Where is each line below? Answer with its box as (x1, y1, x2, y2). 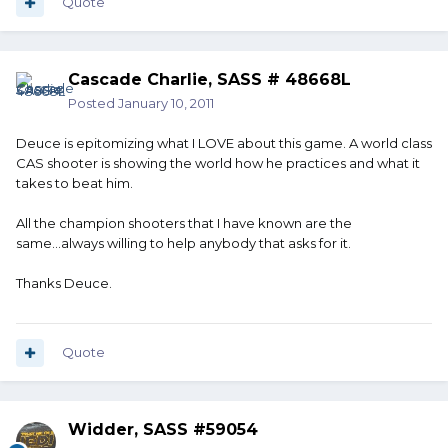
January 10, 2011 (118, 95, 214, 112)
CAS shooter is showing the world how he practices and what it (16, 155, 420, 172)
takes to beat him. (16, 175, 133, 192)
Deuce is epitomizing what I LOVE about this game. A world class (16, 135, 432, 152)
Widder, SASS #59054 (68, 420, 258, 440)
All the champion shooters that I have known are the (16, 215, 352, 232)
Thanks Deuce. (16, 275, 112, 292)
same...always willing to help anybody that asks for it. (16, 235, 351, 252)
